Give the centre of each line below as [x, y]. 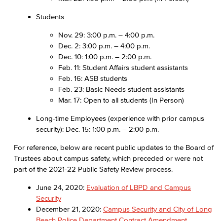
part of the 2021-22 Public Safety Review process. [93, 169]
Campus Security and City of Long [158, 209]
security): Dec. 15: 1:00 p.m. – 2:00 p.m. [97, 129]
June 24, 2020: [61, 187]
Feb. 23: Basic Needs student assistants [122, 89]
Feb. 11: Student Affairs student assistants [124, 67]
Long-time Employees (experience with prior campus [120, 118]
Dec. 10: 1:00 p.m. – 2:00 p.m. [105, 56]
